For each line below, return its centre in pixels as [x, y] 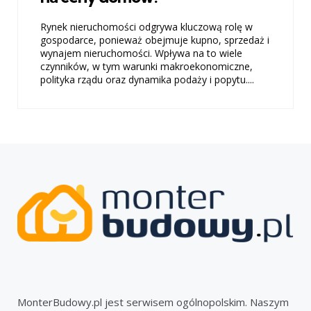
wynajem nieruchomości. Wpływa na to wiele [141, 53]
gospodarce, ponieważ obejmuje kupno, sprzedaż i [155, 40]
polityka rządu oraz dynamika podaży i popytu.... [147, 80]
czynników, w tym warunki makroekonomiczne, [146, 67]
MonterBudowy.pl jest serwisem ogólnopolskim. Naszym [153, 302]
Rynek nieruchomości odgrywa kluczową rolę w [146, 27]
